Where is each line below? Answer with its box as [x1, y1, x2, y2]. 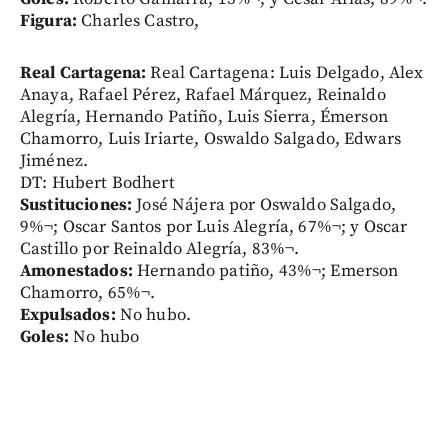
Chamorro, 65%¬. [20, 282, 156, 304]
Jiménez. [20, 150, 89, 172]
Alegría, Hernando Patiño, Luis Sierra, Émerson [20, 106, 388, 128]
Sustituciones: [20, 194, 133, 216]
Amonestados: [20, 260, 133, 282]
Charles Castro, [77, 10, 200, 32]
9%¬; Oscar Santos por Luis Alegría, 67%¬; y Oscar [20, 216, 408, 238]
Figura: [20, 10, 78, 32]
